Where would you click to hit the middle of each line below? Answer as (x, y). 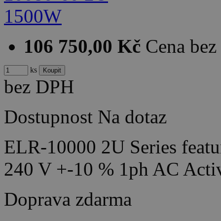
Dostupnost (48, 117)
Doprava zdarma (68, 199)
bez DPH (39, 87)
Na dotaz (132, 117)
